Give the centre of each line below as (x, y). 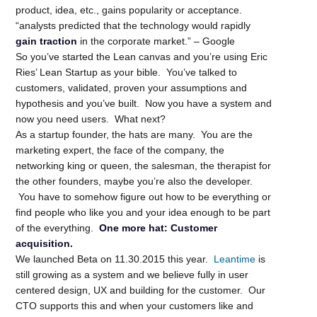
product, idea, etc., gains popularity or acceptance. (129, 10)
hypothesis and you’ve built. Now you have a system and (144, 103)
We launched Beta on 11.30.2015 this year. (115, 259)
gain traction (47, 41)
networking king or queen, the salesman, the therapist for (144, 165)
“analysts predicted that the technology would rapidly (133, 25)
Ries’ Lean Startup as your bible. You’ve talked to (127, 72)
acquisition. (45, 243)
